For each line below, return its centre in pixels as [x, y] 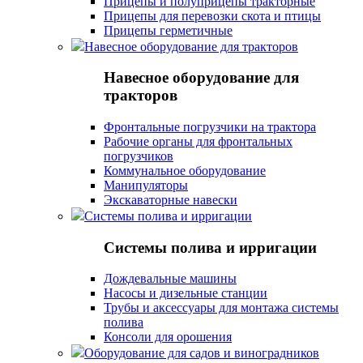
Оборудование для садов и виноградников [202, 353]
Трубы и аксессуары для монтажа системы [221, 308]
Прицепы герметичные [168, 30]
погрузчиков [139, 156]
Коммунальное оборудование [185, 170]
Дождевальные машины [170, 279]
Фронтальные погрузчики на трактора [210, 126]
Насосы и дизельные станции [186, 293]
